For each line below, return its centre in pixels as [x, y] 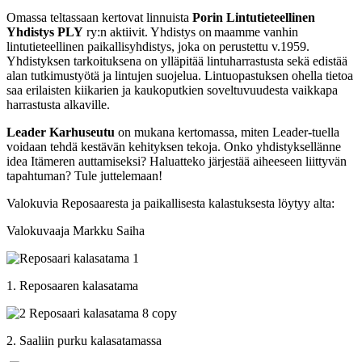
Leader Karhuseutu [61, 133]
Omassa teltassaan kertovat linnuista [99, 18]
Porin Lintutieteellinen [254, 18]
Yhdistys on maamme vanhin [224, 32]
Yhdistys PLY [45, 32]
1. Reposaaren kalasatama [72, 286]
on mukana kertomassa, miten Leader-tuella [227, 133]
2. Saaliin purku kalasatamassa [84, 341]
